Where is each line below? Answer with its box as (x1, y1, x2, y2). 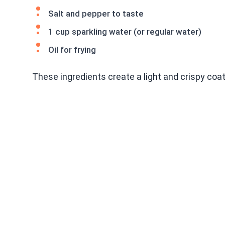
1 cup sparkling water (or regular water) (48, 26, 201, 37)
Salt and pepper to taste (48, 8, 144, 19)
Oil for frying (48, 44, 96, 55)
